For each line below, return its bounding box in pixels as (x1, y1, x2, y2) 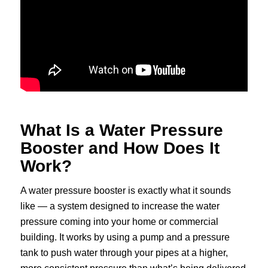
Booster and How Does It (20, 138, 220, 157)
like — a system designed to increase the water (20, 201, 220, 212)
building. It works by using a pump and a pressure (20, 232, 230, 243)
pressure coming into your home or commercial (20, 217, 218, 227)
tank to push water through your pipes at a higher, (20, 248, 228, 258)
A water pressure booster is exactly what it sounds (20, 185, 231, 196)
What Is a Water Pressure (20, 120, 223, 139)
